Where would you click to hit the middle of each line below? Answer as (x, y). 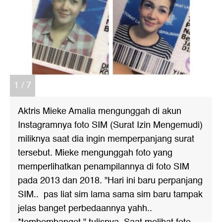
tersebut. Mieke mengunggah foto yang (95, 153)
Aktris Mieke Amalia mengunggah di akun (100, 111)
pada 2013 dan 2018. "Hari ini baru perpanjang (110, 181)
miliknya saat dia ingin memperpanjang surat (106, 139)
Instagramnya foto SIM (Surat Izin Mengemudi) (110, 125)
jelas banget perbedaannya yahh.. (86, 208)
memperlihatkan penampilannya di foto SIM (104, 167)
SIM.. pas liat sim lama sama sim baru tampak (110, 194)
